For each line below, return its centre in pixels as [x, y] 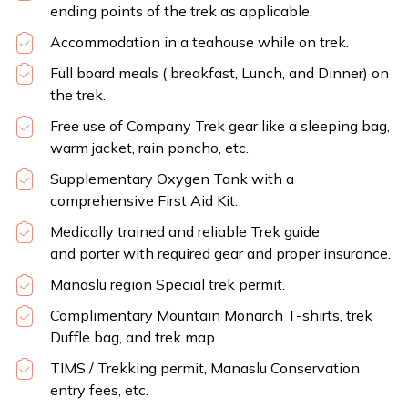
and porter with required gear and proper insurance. [220, 253]
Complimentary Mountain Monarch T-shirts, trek [211, 315]
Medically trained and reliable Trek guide [185, 231]
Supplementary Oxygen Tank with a [172, 178]
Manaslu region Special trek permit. [168, 284]
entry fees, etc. [99, 389]
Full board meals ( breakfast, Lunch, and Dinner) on [219, 72]
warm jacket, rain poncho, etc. [149, 147]
